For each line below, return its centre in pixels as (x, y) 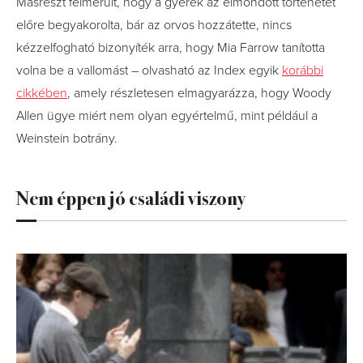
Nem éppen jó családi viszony (130, 197)
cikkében (42, 93)
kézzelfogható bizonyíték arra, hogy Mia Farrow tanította (171, 48)
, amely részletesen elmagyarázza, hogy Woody (199, 93)
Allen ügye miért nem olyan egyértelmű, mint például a (167, 116)
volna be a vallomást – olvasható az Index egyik (149, 70)
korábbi (303, 70)
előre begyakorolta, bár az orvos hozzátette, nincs (154, 25)
